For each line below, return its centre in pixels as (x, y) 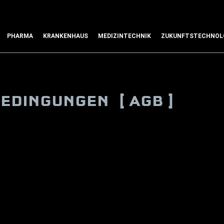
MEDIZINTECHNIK (124, 36)
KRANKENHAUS (65, 36)
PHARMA (20, 36)
